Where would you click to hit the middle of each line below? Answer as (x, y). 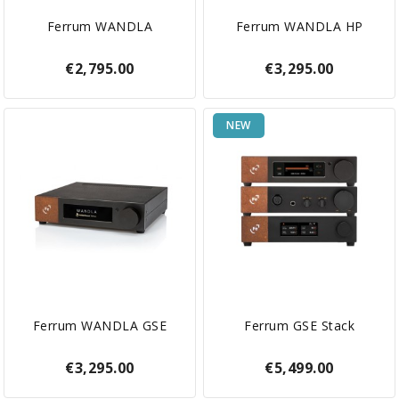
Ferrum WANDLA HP (299, 26)
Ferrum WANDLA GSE (100, 325)
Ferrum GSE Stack (299, 325)
